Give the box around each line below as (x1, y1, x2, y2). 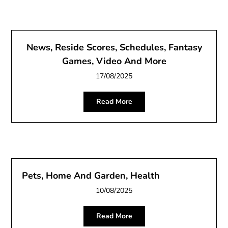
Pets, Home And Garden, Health (22, 169, 160, 182)
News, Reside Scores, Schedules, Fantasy (26, 41, 202, 53)
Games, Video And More (62, 54, 166, 67)
